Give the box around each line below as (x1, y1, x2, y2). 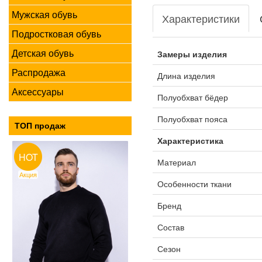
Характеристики (161, 11, 240, 26)
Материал (157, 156, 196, 168)
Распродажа (12, 65, 65, 79)
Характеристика (157, 135, 223, 146)
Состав (157, 221, 184, 233)
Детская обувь (12, 46, 74, 60)
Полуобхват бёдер (157, 91, 228, 103)
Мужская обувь (12, 8, 77, 21)
